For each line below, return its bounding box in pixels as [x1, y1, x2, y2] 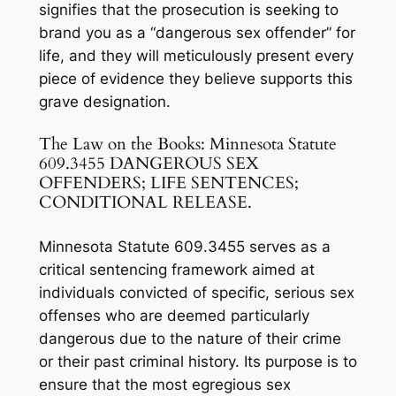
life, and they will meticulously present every [38, 47, 354, 65]
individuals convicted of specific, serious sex [38, 283, 354, 301]
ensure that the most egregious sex [38, 375, 291, 393]
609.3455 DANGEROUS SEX [38, 152, 259, 175]
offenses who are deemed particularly [38, 306, 309, 324]
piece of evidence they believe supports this [38, 70, 353, 88]
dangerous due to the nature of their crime [38, 329, 341, 347]
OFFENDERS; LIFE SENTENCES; [38, 171, 299, 194]
